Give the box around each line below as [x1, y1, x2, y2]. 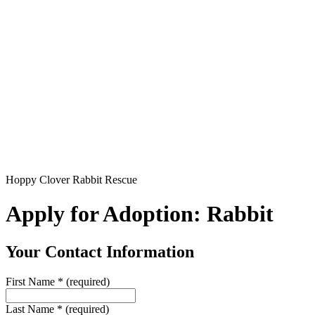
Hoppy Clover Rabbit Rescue [6, 174, 137, 186]
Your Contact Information [6, 242, 194, 261]
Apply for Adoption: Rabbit [6, 201, 274, 227]
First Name [6, 275, 58, 288]
